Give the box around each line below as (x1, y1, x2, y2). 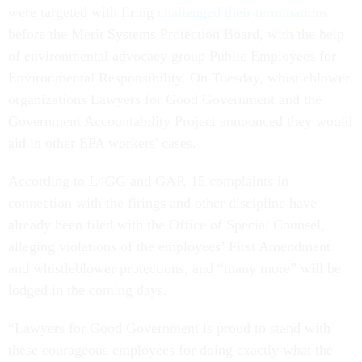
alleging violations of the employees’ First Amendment (8, 238, 330, 255)
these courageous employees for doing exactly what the (8, 342, 333, 359)
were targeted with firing (8, 4, 158, 21)
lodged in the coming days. (8, 282, 167, 299)
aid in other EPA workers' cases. (8, 135, 196, 152)
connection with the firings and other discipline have (8, 195, 317, 212)
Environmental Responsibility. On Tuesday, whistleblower (8, 69, 350, 86)
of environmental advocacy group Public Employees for (8, 48, 336, 65)
